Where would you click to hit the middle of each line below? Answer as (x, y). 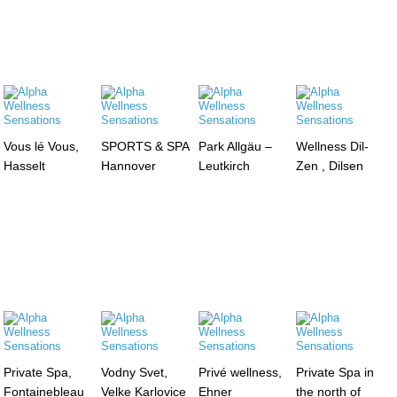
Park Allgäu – (235, 146)
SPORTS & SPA (145, 146)
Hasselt (25, 165)
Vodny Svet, (135, 372)
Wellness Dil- (332, 146)
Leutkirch (224, 165)
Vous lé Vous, (42, 146)
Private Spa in (335, 372)
